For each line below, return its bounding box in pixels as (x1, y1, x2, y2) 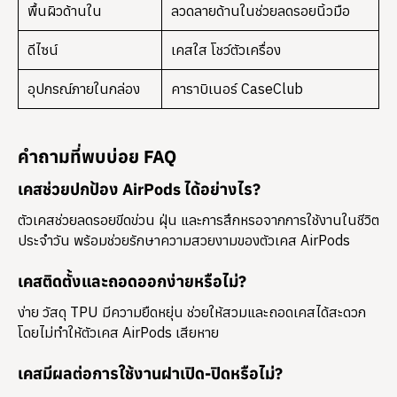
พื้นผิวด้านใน (27, 2, 102, 20)
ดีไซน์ (27, 41, 58, 59)
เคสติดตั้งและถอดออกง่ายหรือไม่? (18, 271, 246, 292)
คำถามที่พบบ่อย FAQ (18, 144, 176, 169)
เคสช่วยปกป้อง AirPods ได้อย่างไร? (18, 179, 261, 200)
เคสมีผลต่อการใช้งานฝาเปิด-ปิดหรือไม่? (18, 363, 283, 385)
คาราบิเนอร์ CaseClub (171, 80, 303, 98)
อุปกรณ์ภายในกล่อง (27, 80, 140, 98)
